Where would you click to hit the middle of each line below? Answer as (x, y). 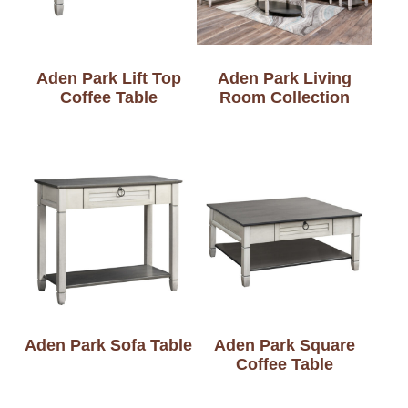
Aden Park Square (285, 346)
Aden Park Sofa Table (109, 346)
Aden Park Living (285, 79)
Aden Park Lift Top (108, 79)
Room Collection (285, 98)
